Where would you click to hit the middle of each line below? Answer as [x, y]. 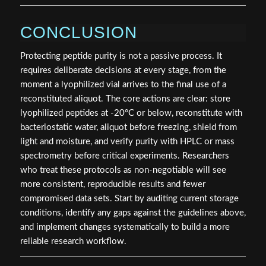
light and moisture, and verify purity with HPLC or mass [127, 141]
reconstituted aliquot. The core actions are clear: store [125, 99]
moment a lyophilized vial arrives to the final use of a [123, 84]
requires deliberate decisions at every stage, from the [123, 70]
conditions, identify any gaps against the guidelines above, [133, 213]
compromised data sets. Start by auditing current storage [129, 198]
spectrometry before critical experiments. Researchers [124, 156]
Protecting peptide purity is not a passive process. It [121, 56]
